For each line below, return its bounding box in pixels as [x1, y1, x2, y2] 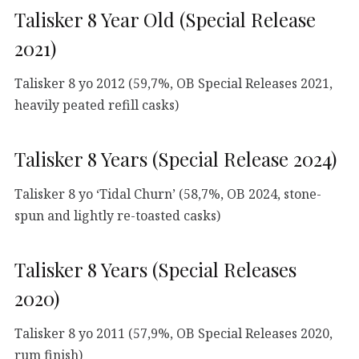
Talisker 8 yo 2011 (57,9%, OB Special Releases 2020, [14, 324, 333, 342]
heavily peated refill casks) [14, 95, 179, 114]
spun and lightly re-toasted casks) [14, 206, 220, 224]
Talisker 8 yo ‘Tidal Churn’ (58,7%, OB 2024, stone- [14, 184, 321, 203]
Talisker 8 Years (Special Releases [14, 256, 296, 282]
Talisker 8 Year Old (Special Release [14, 6, 316, 32]
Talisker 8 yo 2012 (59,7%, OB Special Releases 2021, [14, 74, 333, 92]
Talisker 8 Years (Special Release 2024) [14, 145, 337, 171]
